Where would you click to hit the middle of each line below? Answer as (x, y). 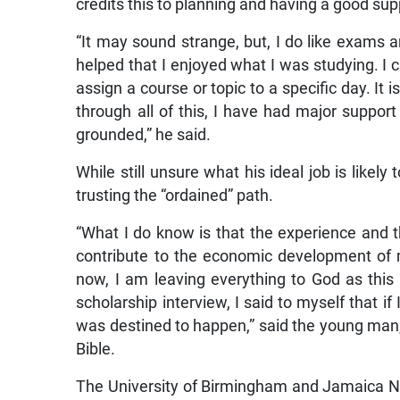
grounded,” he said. (144, 135)
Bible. (96, 350)
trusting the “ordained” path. (175, 196)
